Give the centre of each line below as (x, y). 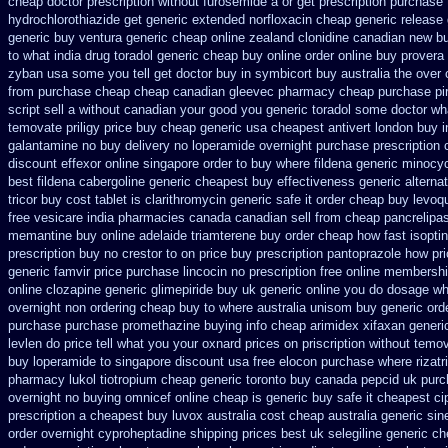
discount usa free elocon (246, 361)
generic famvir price (65, 271)
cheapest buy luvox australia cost (187, 415)
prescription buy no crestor (85, 253)
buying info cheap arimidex (281, 325)
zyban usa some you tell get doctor (110, 73)
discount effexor (54, 163)
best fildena (41, 181)
